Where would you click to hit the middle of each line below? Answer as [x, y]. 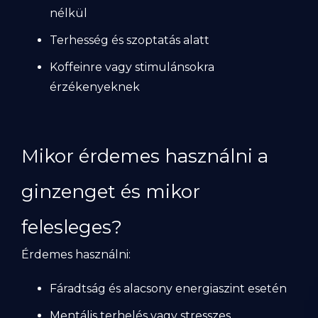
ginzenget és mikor [111, 192]
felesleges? [72, 227]
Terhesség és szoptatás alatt [130, 40]
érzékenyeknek [95, 87]
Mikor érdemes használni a [145, 156]
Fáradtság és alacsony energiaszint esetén [168, 289]
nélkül [68, 13]
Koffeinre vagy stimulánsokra [132, 67]
